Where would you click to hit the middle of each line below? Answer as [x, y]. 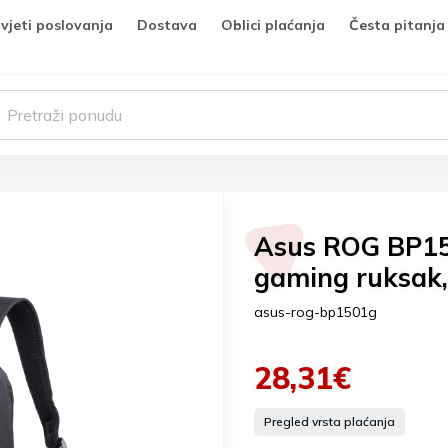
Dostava [167, 25]
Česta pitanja [397, 25]
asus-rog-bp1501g [315, 312]
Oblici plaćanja [273, 25]
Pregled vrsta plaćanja [329, 421]
